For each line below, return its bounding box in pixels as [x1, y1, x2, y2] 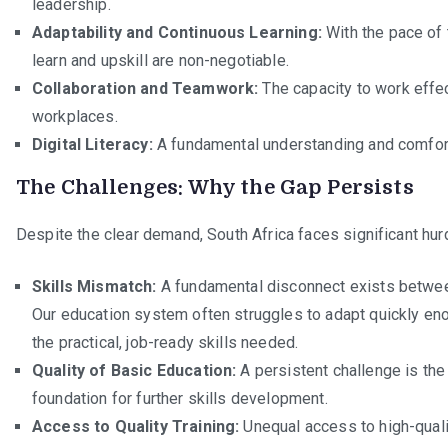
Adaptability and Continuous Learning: [32, 22, 322, 42]
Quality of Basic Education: [32, 360, 237, 380]
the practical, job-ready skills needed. [32, 332, 299, 352]
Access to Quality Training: [32, 416, 240, 436]
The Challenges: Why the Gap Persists [16, 175, 414, 199]
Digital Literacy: [32, 134, 153, 154]
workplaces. [32, 106, 118, 126]
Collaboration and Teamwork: [32, 78, 259, 98]
